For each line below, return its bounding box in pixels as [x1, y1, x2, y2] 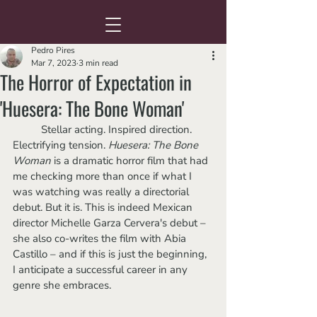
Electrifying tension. [13, 138, 108, 152]
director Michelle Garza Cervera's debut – [13, 216, 209, 230]
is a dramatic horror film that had [51, 154, 211, 168]
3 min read [79, 57, 118, 69]
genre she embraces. [13, 278, 111, 292]
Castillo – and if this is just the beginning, [13, 247, 212, 261]
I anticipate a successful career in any [13, 263, 190, 277]
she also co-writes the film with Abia [13, 231, 189, 246]
